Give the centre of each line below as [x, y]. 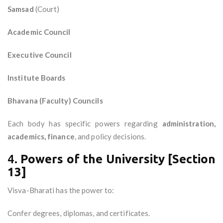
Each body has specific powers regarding [85, 124]
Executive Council [40, 55]
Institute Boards [37, 78]
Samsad [21, 9]
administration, [189, 124]
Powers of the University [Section [118, 159]
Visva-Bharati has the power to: [61, 190]
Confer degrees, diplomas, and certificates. [79, 213]
